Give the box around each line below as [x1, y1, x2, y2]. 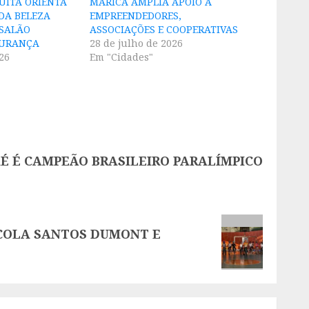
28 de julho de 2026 [90, 37, 183, 50]
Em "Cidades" [90, 50, 154, 64]
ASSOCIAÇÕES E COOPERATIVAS [90, 23, 239, 37]
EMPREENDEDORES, [90, 9, 182, 23]
